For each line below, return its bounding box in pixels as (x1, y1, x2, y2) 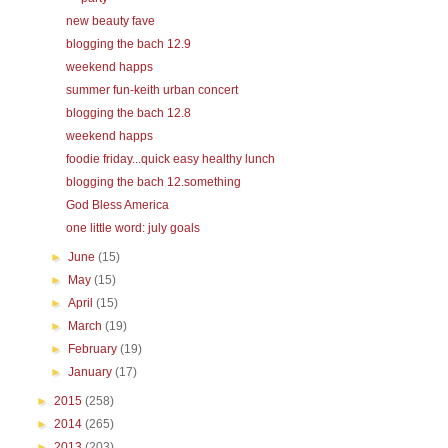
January (68, 365, 116, 379)
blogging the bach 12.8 (65, 106, 191, 120)
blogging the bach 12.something (65, 175, 241, 189)
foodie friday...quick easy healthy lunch (65, 152, 275, 166)
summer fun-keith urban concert (65, 83, 238, 97)
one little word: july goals (65, 221, 200, 235)
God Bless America (65, 198, 169, 212)
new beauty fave (65, 14, 155, 28)
